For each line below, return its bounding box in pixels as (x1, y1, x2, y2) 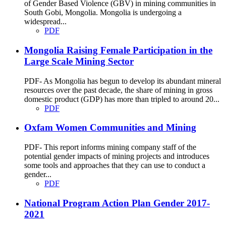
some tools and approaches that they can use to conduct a (24, 161, 205, 170)
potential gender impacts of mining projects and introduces (24, 152, 209, 161)
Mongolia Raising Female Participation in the (24, 44, 212, 55)
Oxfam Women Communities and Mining (24, 122, 196, 133)
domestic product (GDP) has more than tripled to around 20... (24, 94, 219, 103)
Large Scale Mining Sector (24, 55, 134, 67)
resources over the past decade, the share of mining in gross (24, 85, 212, 94)
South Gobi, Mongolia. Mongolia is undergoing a (24, 8, 182, 17)
